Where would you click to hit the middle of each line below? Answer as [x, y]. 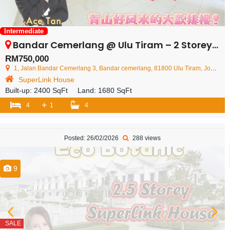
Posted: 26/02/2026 [92, 138]
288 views [146, 138]
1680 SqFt [115, 91]
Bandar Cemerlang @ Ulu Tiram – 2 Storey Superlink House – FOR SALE [112, 45]
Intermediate [24, 31]
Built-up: [20, 91]
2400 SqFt [51, 91]
